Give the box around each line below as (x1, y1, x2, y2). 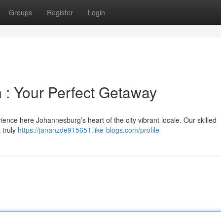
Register (47, 7, 73, 17)
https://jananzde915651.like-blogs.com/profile (18, 125, 159, 135)
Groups (9, 7, 32, 17)
